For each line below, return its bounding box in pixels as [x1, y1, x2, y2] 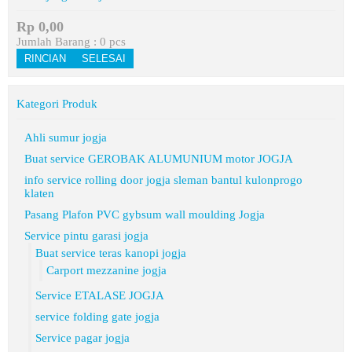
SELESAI [82, 53, 126, 64]
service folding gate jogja [35, 310, 159, 323]
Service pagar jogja [35, 332, 130, 344]
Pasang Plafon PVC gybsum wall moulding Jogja [24, 208, 265, 221]
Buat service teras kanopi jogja [35, 247, 186, 259]
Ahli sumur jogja [24, 131, 107, 144]
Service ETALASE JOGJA [35, 289, 164, 302]
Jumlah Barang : [16, 35, 100, 48]
